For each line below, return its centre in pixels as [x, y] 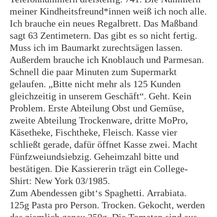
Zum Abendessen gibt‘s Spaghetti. [78, 193]
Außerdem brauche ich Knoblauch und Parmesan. [107, 60]
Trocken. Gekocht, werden [153, 205]
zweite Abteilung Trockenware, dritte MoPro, [99, 120]
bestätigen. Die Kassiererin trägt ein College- [99, 169]
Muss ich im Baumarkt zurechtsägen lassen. [96, 47]
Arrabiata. [167, 193]
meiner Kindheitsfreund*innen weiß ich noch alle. [108, 11]
